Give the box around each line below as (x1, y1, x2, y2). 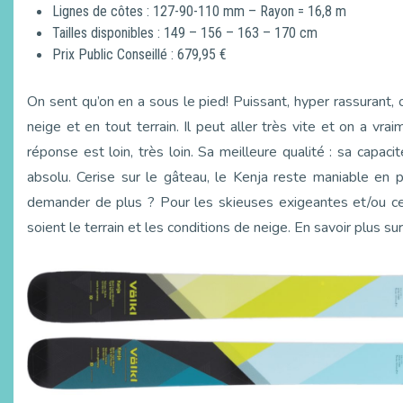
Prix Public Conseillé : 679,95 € (52, 45, 227, 63)
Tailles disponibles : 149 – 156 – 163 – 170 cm (52, 23, 318, 41)
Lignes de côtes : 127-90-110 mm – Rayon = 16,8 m (52, 2, 346, 20)
